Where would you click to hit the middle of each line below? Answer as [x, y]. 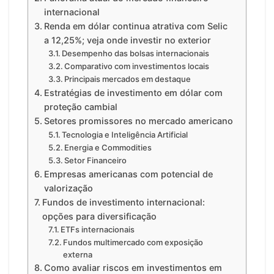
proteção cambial [80, 107]
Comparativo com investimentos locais [137, 66]
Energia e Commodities [108, 148]
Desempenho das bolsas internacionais [136, 54]
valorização [68, 188]
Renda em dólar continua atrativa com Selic [135, 26]
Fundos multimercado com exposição [133, 243]
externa [78, 255]
